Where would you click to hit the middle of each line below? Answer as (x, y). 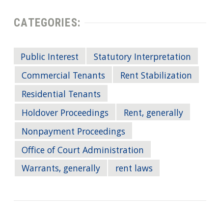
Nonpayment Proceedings (74, 132)
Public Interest (50, 58)
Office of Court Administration (83, 151)
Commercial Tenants (64, 76)
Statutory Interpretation (142, 58)
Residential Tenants (61, 95)
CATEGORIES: (47, 23)
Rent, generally (153, 114)
